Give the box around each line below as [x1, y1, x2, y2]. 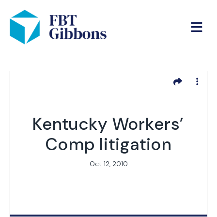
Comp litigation [46, 133, 171, 155]
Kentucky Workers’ [32, 112, 185, 135]
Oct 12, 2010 [89, 159, 128, 168]
